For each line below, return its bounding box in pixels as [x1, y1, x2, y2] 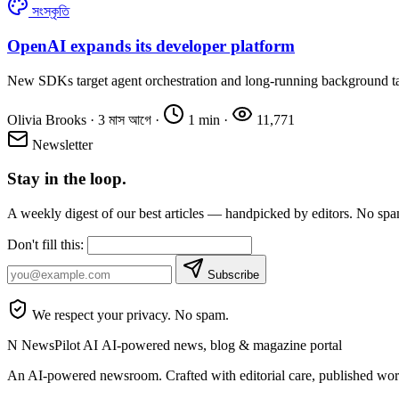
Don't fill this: [7, 236, 84, 252]
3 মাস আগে [98, 111, 151, 127]
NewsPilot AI [21, 337, 102, 353]
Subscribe [208, 267, 259, 281]
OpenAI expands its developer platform [7, 36, 295, 55]
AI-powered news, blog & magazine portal [102, 337, 342, 353]
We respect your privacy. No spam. [28, 306, 229, 322]
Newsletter [28, 136, 93, 152]
